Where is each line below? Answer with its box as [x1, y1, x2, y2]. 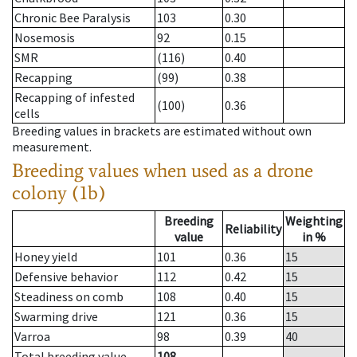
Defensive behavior [14, 269, 118, 285]
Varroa [14, 328, 50, 345]
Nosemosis [14, 29, 75, 46]
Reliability [225, 221, 281, 237]
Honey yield [14, 249, 77, 265]
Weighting [285, 213, 343, 229]
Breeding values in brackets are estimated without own [12, 123, 312, 139]
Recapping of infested [14, 89, 135, 106]
